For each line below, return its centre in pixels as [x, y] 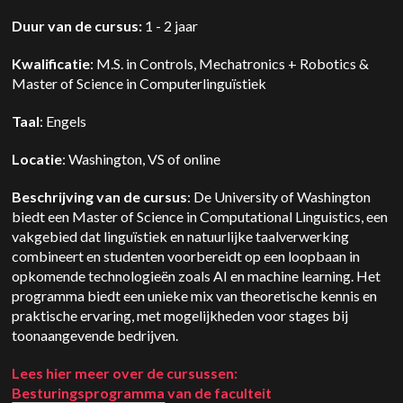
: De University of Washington [279, 197]
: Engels [66, 121]
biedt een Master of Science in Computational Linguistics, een [200, 216]
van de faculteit [219, 393]
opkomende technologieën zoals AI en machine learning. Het [197, 276]
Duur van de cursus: [77, 26]
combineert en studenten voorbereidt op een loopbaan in [186, 256]
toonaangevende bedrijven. [97, 335]
